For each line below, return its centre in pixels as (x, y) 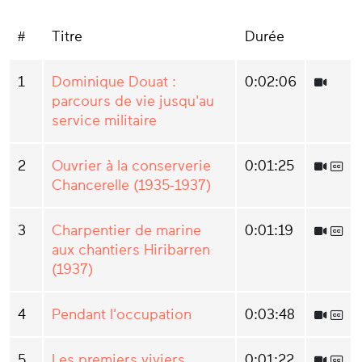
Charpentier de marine (126, 230)
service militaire (104, 120)
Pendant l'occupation (122, 314)
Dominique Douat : (114, 81)
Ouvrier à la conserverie (131, 165)
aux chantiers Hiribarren (131, 249)
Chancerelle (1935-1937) (131, 185)
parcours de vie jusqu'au (133, 101)
